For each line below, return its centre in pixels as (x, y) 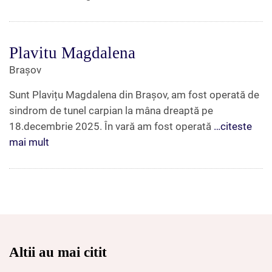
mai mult (29, 142)
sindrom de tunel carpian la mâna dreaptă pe (111, 110)
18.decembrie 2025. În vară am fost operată (111, 126)
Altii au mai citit (58, 252)
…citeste (233, 126)
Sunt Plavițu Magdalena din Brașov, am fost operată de (134, 94)
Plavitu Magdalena (72, 53)
